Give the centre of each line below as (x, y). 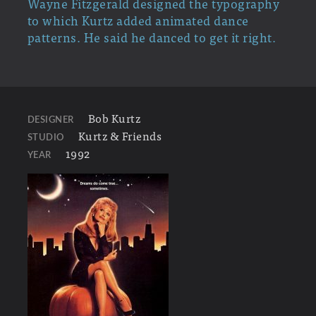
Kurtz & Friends (120, 135)
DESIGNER (50, 120)
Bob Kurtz (114, 117)
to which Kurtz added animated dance (138, 20)
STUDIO (45, 137)
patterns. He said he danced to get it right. (152, 37)
